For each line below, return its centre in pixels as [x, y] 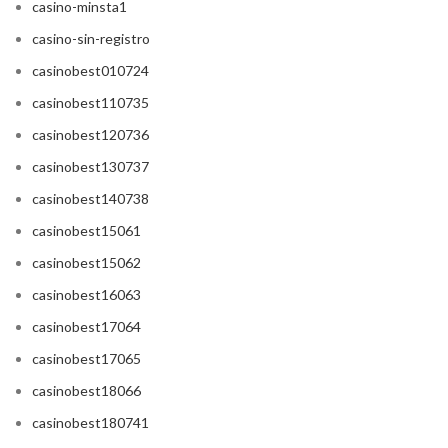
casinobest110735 [90, 103]
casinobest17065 [86, 359]
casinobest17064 [86, 327]
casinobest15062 [86, 263]
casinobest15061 [86, 231]
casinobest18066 [86, 391]
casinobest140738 [90, 199]
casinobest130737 [90, 167]
